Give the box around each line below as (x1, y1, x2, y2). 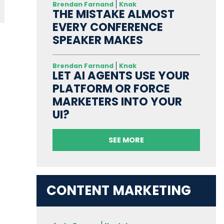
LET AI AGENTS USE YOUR (52, 67, 189, 84)
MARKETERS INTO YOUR (52, 93, 182, 110)
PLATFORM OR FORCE (52, 80, 170, 97)
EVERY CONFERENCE (52, 19, 163, 35)
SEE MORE (108, 135, 144, 145)
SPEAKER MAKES (52, 32, 143, 48)
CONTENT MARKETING (46, 181, 191, 200)
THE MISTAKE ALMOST (52, 6, 174, 22)
